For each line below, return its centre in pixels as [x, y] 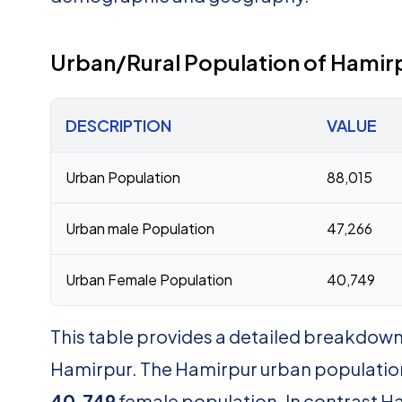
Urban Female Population [149, 280]
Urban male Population [140, 228]
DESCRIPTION [118, 125]
